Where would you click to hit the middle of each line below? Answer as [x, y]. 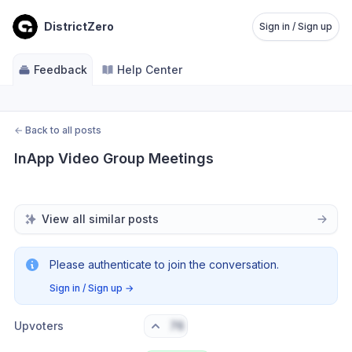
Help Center [150, 70]
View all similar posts [100, 219]
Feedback [60, 70]
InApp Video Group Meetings [114, 158]
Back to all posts [63, 130]
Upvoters [39, 326]
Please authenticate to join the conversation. [164, 264]
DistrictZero [79, 26]
